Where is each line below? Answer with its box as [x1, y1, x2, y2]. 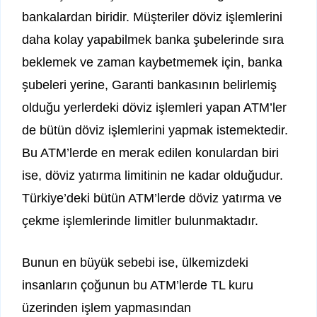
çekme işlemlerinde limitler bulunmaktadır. [22, 214, 258, 229]
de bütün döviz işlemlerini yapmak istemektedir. [22, 123, 288, 138]
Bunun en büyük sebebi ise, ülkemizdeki [22, 255, 248, 270]
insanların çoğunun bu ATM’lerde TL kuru [22, 278, 253, 293]
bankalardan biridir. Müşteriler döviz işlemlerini [22, 10, 282, 25]
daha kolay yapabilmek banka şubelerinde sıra [22, 33, 284, 47]
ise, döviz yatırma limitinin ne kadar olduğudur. [22, 168, 283, 183]
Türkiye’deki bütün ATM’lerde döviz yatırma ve [22, 191, 282, 206]
